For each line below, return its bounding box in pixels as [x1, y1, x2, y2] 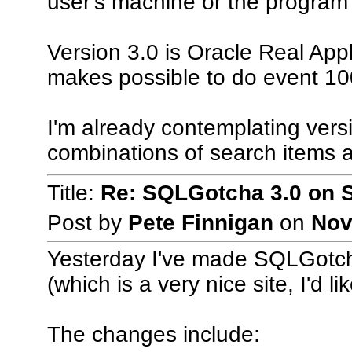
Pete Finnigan [127, 211, 273, 236]
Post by [46, 211, 128, 236]
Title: [46, 181, 101, 205]
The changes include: [46, 322, 260, 347]
